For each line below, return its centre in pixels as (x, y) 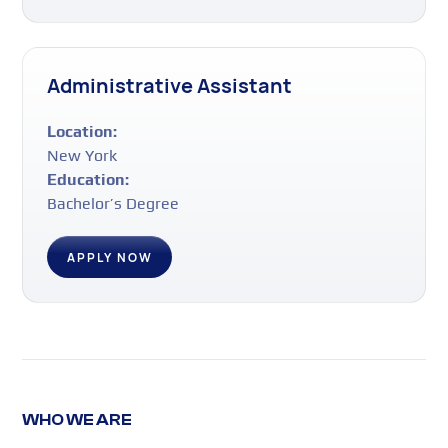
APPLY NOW (109, 257)
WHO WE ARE (77, 419)
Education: (88, 179)
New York (82, 155)
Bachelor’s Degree (113, 203)
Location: (82, 131)
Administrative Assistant (170, 85)
